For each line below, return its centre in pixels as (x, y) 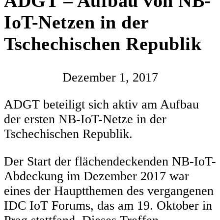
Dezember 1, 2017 (110, 77)
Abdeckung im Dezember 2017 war (96, 176)
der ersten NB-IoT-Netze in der (85, 119)
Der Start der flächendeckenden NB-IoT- (110, 161)
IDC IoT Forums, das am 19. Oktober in (108, 205)
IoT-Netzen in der (76, 22)
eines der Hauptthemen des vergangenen (109, 191)
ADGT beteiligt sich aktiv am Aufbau (101, 105)
